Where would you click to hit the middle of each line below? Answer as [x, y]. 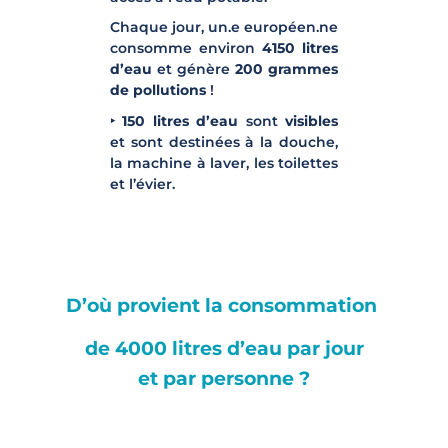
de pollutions [160, 90]
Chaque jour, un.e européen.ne [224, 27]
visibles [308, 120]
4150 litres [300, 48]
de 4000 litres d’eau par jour [224, 348]
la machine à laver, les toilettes [224, 162]
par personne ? [234, 378]
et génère [193, 69]
